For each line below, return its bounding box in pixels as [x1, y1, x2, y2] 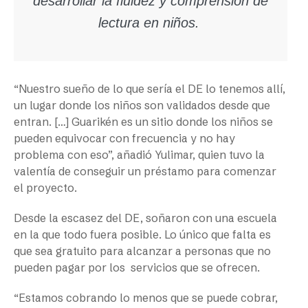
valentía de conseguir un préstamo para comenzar [14, 164, 276, 179]
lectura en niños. [98, 15, 203, 31]
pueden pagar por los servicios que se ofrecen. [14, 261, 263, 275]
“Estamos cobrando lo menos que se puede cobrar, [14, 291, 278, 305]
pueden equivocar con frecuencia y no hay [14, 131, 235, 146]
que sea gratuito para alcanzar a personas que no [14, 244, 271, 258]
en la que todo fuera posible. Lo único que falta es [14, 228, 271, 242]
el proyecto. [14, 181, 80, 195]
